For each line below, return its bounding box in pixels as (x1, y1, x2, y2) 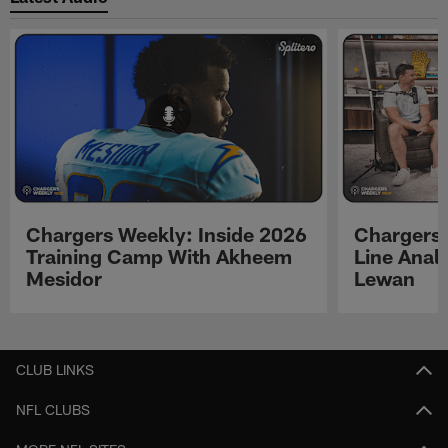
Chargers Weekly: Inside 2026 (26, 222, 308, 247)
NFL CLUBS (16, 400, 90, 418)
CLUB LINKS (16, 360, 94, 378)
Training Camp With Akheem (26, 244, 293, 269)
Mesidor (26, 266, 103, 291)
